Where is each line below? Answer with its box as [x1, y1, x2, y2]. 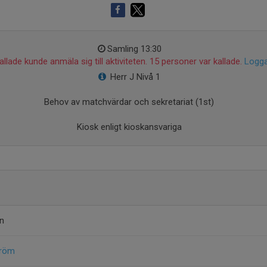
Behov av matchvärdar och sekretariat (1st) [44, 97, 214, 107]
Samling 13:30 [107, 44, 162, 54]
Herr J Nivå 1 [110, 72, 161, 82]
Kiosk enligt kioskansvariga [76, 122, 182, 132]
